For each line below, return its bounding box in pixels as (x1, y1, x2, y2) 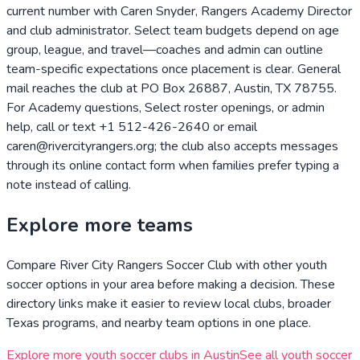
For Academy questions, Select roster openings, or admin (6, 99, 325, 117)
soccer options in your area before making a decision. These (6, 276, 335, 294)
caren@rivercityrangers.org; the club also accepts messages (6, 137, 338, 156)
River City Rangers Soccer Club (59, 256, 232, 275)
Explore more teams (6, 212, 193, 239)
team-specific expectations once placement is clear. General (6, 60, 341, 79)
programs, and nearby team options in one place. (39, 314, 311, 333)
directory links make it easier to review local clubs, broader (6, 295, 331, 313)
